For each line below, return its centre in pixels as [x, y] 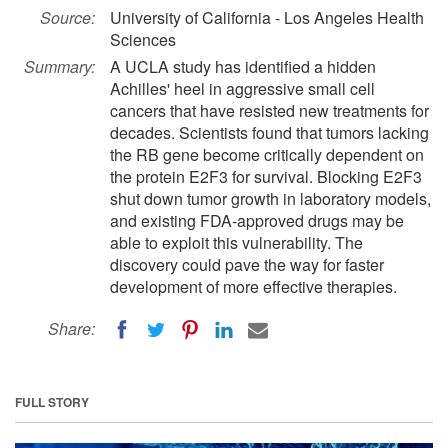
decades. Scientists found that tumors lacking [269, 132]
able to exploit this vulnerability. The [236, 242]
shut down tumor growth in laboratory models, [270, 198]
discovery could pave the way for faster [247, 264]
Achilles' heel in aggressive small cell [242, 88]
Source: [67, 17]
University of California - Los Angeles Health [267, 17]
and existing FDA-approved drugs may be [257, 220]
